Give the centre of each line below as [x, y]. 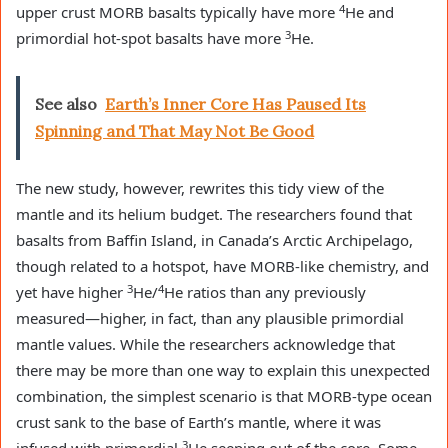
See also [66, 104]
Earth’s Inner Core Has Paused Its [235, 104]
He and [369, 12]
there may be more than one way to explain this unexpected [223, 370]
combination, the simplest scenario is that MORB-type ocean [224, 396]
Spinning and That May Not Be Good [174, 131]
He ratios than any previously [265, 292]
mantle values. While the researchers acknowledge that [205, 344]
